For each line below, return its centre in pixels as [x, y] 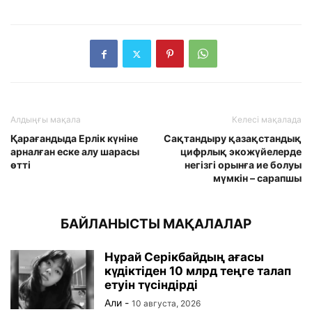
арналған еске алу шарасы [75, 152]
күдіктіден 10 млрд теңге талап [198, 271]
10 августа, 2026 [166, 304]
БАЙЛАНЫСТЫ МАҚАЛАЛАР [156, 224]
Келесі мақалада [267, 120]
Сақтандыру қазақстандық [233, 139]
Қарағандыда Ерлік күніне [74, 139]
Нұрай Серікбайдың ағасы [184, 257]
